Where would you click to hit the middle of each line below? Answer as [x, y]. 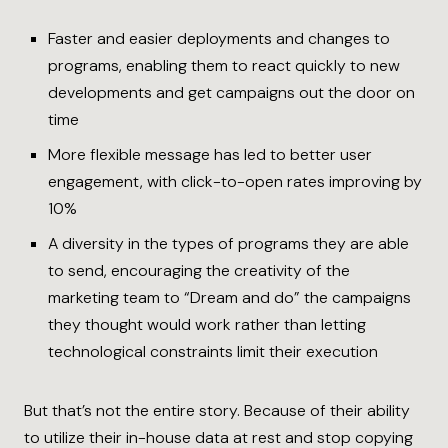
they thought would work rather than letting [207, 324]
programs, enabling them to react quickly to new [224, 65]
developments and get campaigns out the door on [231, 92]
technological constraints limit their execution [213, 351]
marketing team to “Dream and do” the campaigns [229, 297]
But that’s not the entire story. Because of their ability [217, 410]
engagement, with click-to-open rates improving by [235, 181]
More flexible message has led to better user [210, 154]
